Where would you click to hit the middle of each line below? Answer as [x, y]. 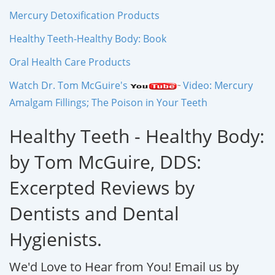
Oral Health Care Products [70, 62]
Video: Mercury [217, 85]
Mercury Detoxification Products [84, 15]
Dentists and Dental [94, 213]
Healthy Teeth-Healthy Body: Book [88, 38]
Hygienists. [56, 239]
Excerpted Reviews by [102, 187]
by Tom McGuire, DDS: [105, 161]
